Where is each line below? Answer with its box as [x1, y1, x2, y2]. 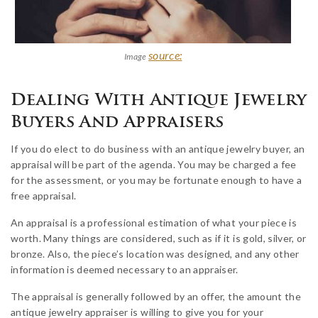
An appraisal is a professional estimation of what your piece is [11, 216, 297, 229]
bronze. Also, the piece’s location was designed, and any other [11, 247, 300, 260]
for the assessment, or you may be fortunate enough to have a [11, 173, 302, 186]
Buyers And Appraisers [11, 114, 224, 131]
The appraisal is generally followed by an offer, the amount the [11, 290, 302, 302]
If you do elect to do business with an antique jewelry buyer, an [11, 142, 305, 155]
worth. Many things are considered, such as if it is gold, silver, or [11, 231, 307, 244]
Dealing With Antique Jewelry [11, 92, 307, 109]
